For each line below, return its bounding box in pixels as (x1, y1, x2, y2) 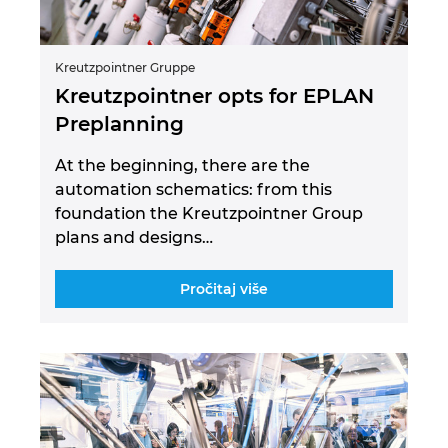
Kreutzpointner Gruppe (55, 59, 195, 75)
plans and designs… (55, 227, 213, 247)
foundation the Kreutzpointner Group (55, 203, 363, 223)
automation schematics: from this (55, 179, 332, 199)
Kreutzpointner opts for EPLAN (55, 83, 374, 108)
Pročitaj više (180, 279, 268, 298)
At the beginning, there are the (55, 155, 310, 175)
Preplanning (55, 111, 184, 136)
